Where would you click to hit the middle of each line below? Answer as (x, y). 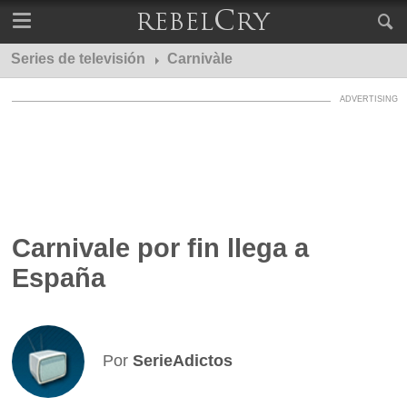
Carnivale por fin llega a (161, 248)
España (59, 278)
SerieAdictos (183, 361)
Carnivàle (200, 59)
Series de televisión (78, 59)
